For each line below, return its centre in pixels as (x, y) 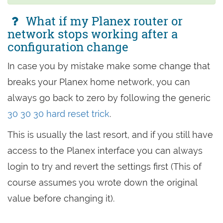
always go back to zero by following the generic (109, 98)
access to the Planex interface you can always (105, 151)
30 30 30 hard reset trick (58, 114)
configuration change (68, 47)
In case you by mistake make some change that (109, 66)
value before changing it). (61, 198)
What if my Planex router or (103, 21)
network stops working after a (93, 34)
